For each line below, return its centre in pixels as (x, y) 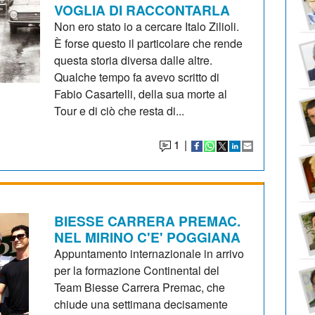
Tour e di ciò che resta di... (120, 110)
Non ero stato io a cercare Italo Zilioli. (147, 26)
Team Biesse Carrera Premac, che (140, 287)
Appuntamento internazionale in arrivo (149, 253)
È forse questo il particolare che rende (149, 43)
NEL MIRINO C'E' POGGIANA (148, 237)
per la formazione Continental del (137, 270)
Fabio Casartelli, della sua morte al (141, 94)
